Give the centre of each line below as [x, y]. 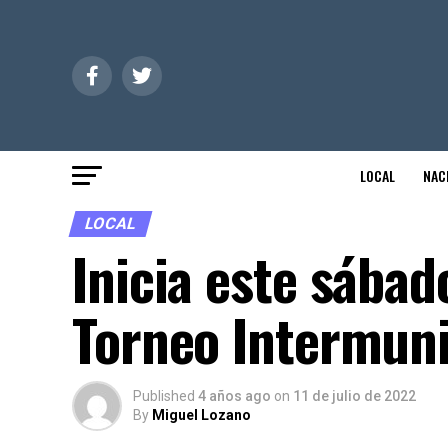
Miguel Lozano [201, 415]
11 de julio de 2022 [354, 396]
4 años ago [234, 396]
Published [164, 396]
